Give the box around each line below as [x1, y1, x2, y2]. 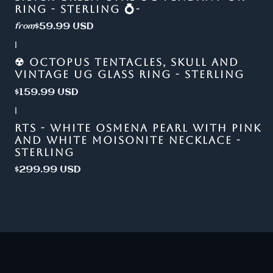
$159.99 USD [15, 87, 79, 97]
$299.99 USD [15, 164, 81, 175]
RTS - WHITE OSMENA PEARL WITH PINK [15, 121, 261, 134]
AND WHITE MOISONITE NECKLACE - [15, 133, 241, 146]
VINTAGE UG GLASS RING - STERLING [15, 68, 244, 81]
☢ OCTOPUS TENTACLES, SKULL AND [15, 56, 239, 69]
